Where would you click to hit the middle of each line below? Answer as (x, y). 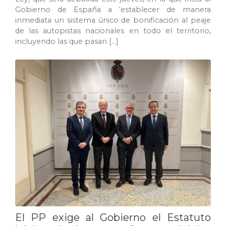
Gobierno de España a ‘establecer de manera (113, 10)
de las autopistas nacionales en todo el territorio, (113, 31)
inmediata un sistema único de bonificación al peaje (113, 20)
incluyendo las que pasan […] (67, 42)
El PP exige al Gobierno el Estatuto (113, 218)
